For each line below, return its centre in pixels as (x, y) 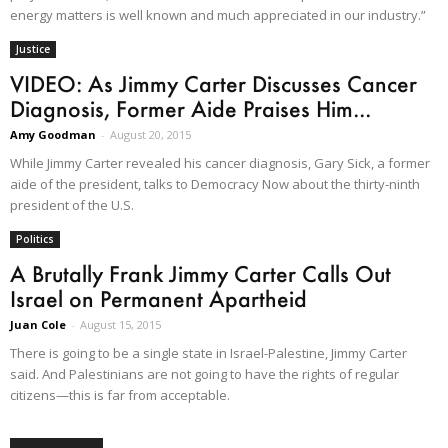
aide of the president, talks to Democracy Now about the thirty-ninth (215, 183)
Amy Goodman (53, 134)
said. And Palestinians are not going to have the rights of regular (204, 373)
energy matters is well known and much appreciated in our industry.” (218, 14)
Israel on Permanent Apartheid (158, 298)
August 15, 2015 (120, 324)
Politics (35, 238)
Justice (33, 48)
